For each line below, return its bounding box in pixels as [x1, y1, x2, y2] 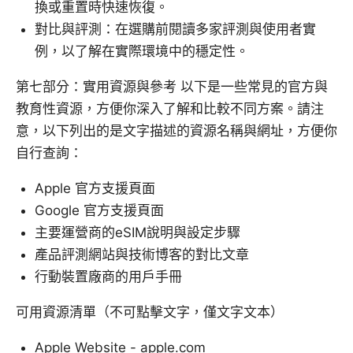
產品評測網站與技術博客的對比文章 [35, 247, 249, 263]
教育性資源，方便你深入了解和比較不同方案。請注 [16, 101, 324, 117]
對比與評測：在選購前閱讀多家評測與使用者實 [35, 21, 316, 38]
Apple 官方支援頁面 [35, 180, 155, 197]
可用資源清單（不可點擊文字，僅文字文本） [16, 304, 284, 321]
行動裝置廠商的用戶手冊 [35, 269, 182, 285]
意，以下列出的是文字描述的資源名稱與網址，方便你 [16, 123, 337, 139]
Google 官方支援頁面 [35, 203, 164, 219]
